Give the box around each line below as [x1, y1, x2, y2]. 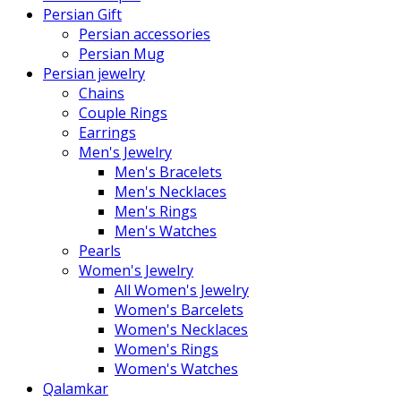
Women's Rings [115, 338, 218, 359]
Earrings [79, 122, 136, 142]
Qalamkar [43, 378, 108, 398]
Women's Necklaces [115, 319, 248, 339]
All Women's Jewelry [115, 279, 249, 300]
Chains [79, 82, 124, 103]
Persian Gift [43, 4, 122, 24]
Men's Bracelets [115, 161, 222, 182]
